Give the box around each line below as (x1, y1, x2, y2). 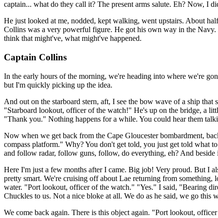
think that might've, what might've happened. (4, 34, 142, 43)
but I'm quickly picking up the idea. (4, 80, 112, 89)
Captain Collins (4, 52, 67, 62)
